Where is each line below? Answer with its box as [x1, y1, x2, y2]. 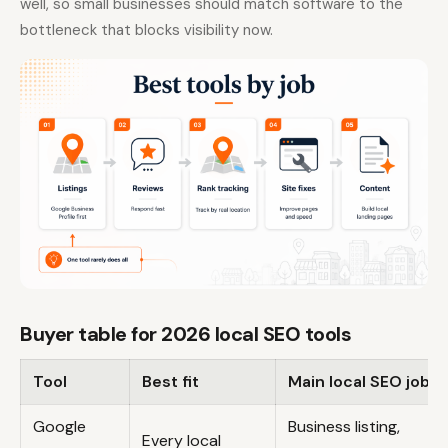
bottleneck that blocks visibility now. [20, 20, 273, 41]
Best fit [142, 370, 199, 392]
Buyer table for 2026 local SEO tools [20, 320, 351, 347]
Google [33, 415, 86, 437]
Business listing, [288, 415, 400, 437]
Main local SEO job [288, 370, 430, 392]
